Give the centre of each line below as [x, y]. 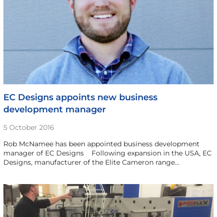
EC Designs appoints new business [80, 97]
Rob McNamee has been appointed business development [101, 144]
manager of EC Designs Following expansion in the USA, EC [107, 153]
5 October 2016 [29, 127]
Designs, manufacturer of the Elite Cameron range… [91, 162]
